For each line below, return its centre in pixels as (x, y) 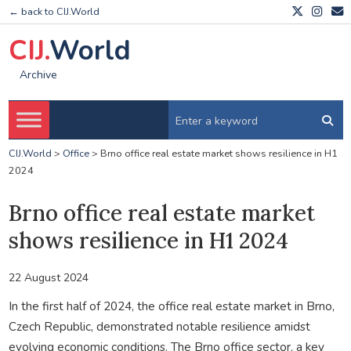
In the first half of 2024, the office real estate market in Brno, (171, 306)
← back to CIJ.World (54, 12)
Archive (38, 75)
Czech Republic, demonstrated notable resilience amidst (159, 326)
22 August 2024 (48, 277)
